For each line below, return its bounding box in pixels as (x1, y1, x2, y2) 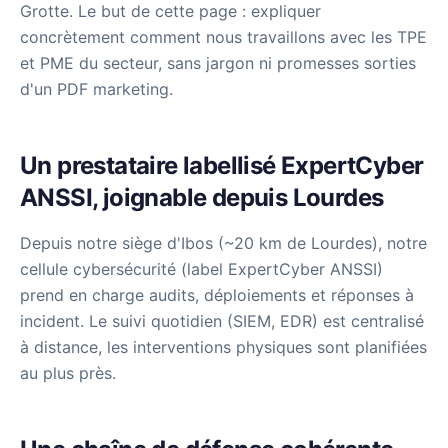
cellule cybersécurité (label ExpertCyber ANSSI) (20, 259, 383, 279)
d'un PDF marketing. (20, 79, 173, 99)
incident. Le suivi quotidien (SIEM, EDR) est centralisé (20, 311, 424, 331)
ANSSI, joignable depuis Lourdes (20, 183, 384, 212)
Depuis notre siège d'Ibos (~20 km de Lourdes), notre (20, 233, 427, 253)
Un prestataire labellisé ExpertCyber (20, 151, 424, 180)
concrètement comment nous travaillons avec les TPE (20, 27, 427, 47)
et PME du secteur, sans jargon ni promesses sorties (20, 53, 416, 73)
